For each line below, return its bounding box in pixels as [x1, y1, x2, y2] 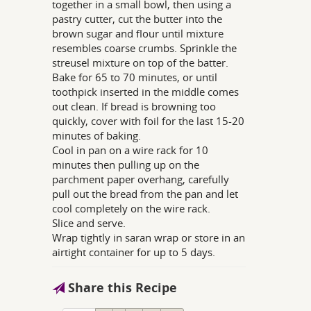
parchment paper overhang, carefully [52, 172, 230, 187]
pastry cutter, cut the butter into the [52, 12, 223, 26]
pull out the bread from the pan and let [52, 187, 239, 201]
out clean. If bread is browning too [52, 99, 217, 114]
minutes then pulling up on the [52, 158, 200, 172]
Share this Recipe [65, 279, 178, 297]
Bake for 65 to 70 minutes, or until [52, 70, 218, 85]
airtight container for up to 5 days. [52, 245, 216, 260]
